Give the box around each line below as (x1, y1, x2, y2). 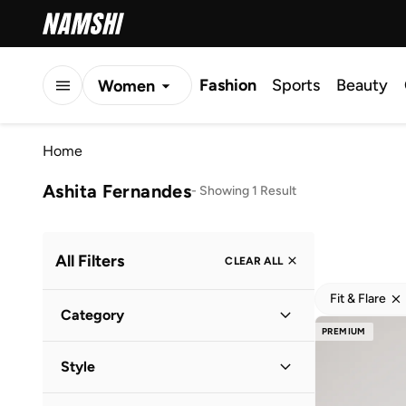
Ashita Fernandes (43, 179, 192, 202)
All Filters (55, 250, 124, 271)
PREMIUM (322, 325, 366, 337)
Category (61, 306, 124, 324)
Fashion (199, 75, 256, 95)
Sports (272, 75, 320, 95)
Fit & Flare (330, 291, 386, 306)
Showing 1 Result (199, 182, 297, 198)
